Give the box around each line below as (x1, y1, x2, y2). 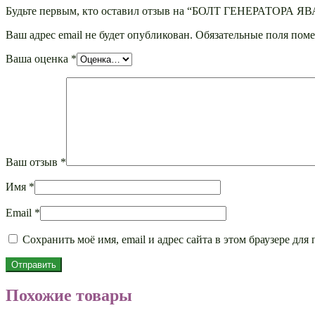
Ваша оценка (6, 52, 71, 65)
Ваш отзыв (6, 155, 60, 168)
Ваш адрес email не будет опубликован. (6, 28, 193, 41)
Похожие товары (6, 285, 132, 304)
